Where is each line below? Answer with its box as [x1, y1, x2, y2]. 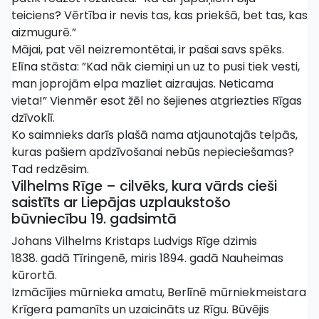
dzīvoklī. [11, 110, 55, 126]
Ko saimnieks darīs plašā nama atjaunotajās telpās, [11, 127, 298, 143]
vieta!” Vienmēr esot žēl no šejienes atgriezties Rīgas [11, 93, 302, 109]
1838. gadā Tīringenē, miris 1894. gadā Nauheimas [11, 250, 283, 266]
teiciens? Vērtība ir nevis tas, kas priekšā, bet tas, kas [11, 7, 308, 23]
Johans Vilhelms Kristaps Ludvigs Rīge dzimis [11, 233, 257, 249]
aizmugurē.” [11, 24, 76, 41]
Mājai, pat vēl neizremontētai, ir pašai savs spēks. [11, 41, 284, 58]
